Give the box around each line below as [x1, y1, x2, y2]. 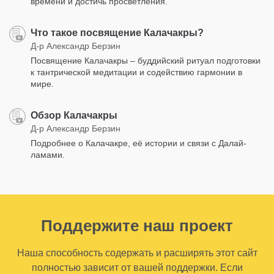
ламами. [31, 149, 65, 160]
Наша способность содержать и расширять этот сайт [17, 247, 257, 258]
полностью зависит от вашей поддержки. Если [31, 262, 243, 273]
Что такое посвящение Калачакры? [31, 27, 204, 38]
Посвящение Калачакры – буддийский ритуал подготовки [31, 55, 261, 65]
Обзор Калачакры [31, 109, 117, 120]
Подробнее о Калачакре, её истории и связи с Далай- [31, 138, 246, 148]
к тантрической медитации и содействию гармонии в [31, 67, 242, 77]
